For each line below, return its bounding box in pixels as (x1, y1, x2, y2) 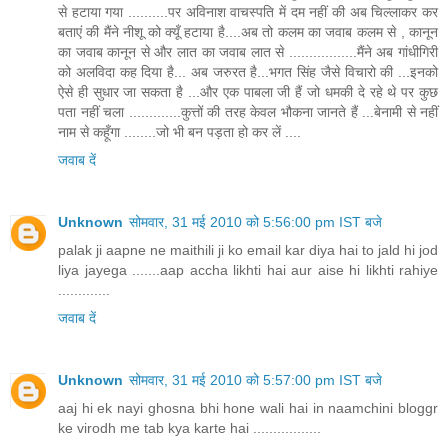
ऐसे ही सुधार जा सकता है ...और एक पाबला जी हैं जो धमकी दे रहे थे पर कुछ (58, 84, 438, 101)
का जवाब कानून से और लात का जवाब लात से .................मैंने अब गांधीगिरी (58, 44, 438, 61)
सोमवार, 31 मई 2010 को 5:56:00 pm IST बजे (129, 214, 382, 231)
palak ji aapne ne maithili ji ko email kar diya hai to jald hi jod (58, 242, 438, 259)
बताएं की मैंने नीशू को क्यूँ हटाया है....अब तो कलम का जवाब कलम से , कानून (58, 24, 438, 41)
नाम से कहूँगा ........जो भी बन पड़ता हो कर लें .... (58, 124, 301, 141)
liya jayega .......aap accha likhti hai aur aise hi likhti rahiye (58, 262, 438, 279)
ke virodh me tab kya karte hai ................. (58, 420, 321, 437)
